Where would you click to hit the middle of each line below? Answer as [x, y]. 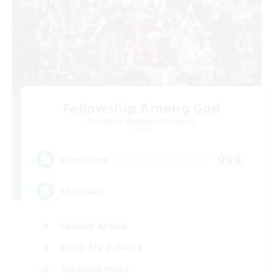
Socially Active [94, 226]
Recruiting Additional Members [141, 121]
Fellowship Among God [141, 108]
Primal [141, 130]
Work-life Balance [102, 247]
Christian [81, 191]
